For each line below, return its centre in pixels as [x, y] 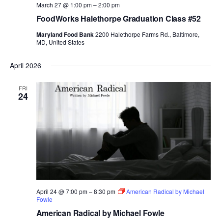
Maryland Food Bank [66, 34]
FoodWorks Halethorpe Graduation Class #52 [118, 18]
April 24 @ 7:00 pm [62, 192]
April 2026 [25, 65]
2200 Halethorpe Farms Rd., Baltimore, [147, 34]
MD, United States [60, 42]
